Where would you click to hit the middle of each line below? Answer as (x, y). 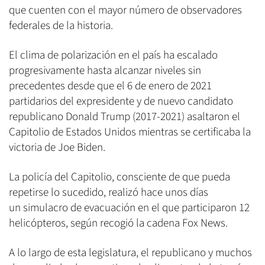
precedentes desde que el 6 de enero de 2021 (110, 86)
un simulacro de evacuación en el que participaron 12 (129, 208)
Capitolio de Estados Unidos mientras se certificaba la (130, 132)
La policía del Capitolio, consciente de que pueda (119, 177)
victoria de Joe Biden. (57, 148)
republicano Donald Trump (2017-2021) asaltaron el (125, 117)
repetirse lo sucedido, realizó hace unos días (109, 193)
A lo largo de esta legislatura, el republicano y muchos (130, 253)
